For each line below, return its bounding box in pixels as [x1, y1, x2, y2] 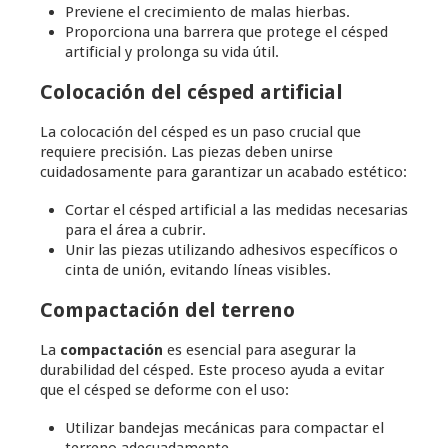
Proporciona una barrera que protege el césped [65, 23, 388, 42]
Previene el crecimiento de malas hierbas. [65, 3, 350, 22]
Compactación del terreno [40, 298, 295, 323]
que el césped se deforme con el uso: [40, 381, 289, 400]
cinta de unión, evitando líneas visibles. [65, 261, 331, 280]
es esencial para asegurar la [163, 341, 356, 360]
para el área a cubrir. [65, 221, 206, 240]
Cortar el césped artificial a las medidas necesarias [65, 201, 408, 220]
